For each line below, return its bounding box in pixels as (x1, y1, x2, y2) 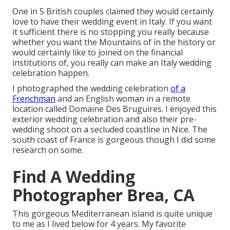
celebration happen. (12, 67, 89, 79)
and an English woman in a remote (55, 93, 190, 105)
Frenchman (12, 93, 55, 105)
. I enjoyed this (162, 103, 217, 115)
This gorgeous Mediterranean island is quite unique (12, 208, 213, 220)
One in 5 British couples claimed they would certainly (12, 6, 214, 17)
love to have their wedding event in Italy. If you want (12, 16, 212, 28)
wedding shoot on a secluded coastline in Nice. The (12, 124, 207, 136)
